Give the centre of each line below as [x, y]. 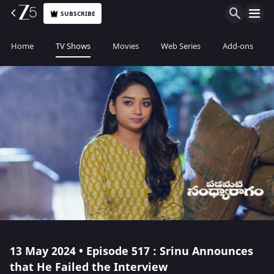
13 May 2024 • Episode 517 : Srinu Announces [131, 251]
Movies [126, 46]
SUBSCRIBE [78, 13]
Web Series [181, 46]
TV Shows [73, 46]
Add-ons [238, 46]
